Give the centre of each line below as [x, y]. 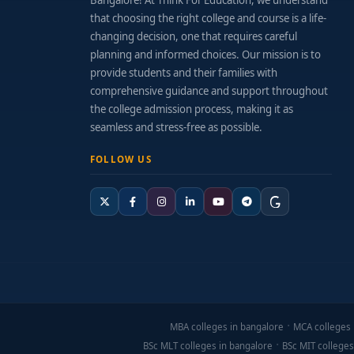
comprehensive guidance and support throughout [209, 91]
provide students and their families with [184, 73]
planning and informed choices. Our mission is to [205, 55]
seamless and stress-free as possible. [176, 127]
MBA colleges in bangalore [226, 327]
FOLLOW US [121, 159]
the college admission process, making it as [192, 109]
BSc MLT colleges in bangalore [208, 346]
